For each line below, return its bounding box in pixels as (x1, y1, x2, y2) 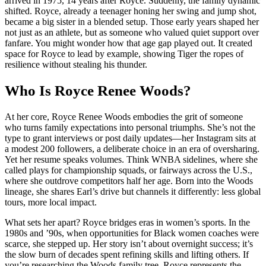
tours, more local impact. (5, 197, 97, 207)
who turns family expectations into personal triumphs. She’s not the (5, 122, 255, 132)
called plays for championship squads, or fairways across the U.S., (5, 164, 252, 175)
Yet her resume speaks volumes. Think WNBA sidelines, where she (5, 154, 258, 164)
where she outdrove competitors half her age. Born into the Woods (5, 175, 253, 186)
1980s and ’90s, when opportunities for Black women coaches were (5, 227, 259, 238)
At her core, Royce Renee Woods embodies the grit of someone (5, 111, 243, 122)
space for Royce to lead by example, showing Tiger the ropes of (5, 49, 243, 59)
